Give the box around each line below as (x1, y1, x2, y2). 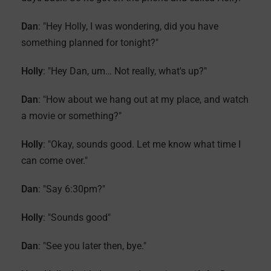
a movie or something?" (21, 110, 122, 122)
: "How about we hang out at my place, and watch (38, 94, 249, 105)
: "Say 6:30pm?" (38, 183, 105, 195)
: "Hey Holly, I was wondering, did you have (38, 21, 218, 32)
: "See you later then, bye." (38, 240, 146, 252)
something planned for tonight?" (21, 37, 158, 48)
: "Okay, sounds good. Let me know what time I (43, 139, 241, 150)
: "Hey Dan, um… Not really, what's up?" (43, 65, 207, 77)
